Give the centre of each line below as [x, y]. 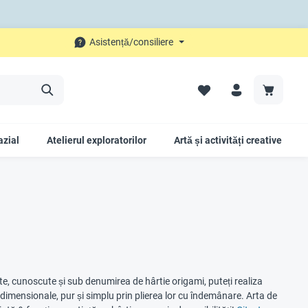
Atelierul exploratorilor [97, 140]
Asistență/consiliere [132, 42]
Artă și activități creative [228, 140]
